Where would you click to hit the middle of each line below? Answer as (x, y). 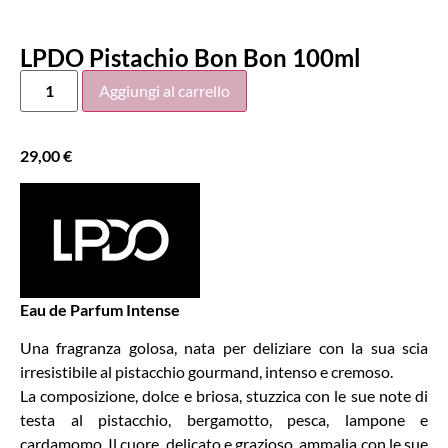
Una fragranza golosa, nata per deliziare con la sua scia (224, 348)
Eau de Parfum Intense (100, 309)
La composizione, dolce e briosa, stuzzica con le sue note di (224, 396)
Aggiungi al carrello (165, 91)
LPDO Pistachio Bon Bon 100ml (190, 58)
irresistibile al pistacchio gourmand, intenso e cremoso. (206, 372)
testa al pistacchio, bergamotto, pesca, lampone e (224, 420)
